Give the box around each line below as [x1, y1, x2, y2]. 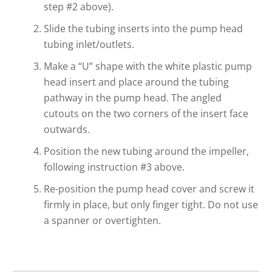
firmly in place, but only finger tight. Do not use [44, 198, 259, 212]
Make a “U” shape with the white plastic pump [44, 59, 253, 73]
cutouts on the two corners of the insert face [44, 107, 249, 121]
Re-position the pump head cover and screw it [44, 182, 255, 196]
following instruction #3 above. [44, 160, 185, 174]
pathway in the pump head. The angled [44, 91, 222, 105]
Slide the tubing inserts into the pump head [44, 22, 243, 36]
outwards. [44, 123, 90, 137]
